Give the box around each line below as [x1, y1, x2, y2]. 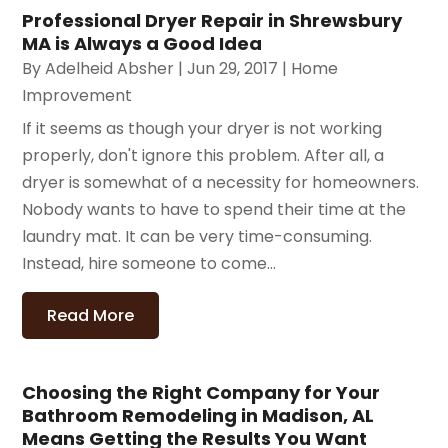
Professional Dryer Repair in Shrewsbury [22, 7, 403, 33]
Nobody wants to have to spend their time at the [22, 197, 407, 221]
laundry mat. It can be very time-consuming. [22, 224, 373, 248]
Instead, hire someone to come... [22, 251, 277, 275]
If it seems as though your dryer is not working [22, 116, 383, 140]
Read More [47, 303, 135, 327]
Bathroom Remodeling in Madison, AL [22, 402, 375, 428]
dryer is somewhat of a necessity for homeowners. [22, 170, 420, 194]
